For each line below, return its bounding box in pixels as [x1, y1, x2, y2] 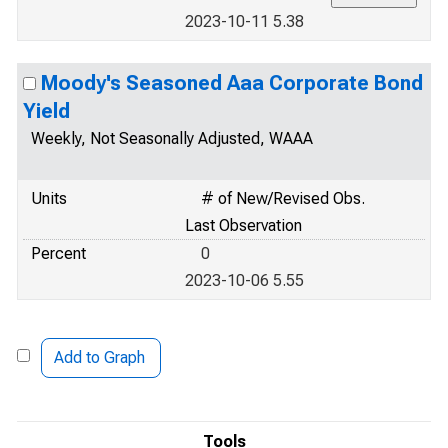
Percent [31, 244, 86, 263]
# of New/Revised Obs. [201, 189, 365, 208]
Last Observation [185, 216, 302, 235]
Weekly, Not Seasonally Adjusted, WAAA [31, 129, 313, 148]
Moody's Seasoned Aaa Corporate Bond [41, 71, 423, 95]
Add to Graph [54, 348, 145, 367]
